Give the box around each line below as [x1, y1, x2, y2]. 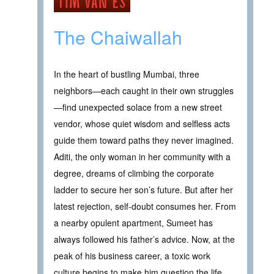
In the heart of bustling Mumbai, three [54, 68, 199, 81]
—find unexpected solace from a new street [54, 101, 222, 114]
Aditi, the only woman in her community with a [54, 150, 231, 163]
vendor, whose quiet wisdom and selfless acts [54, 117, 230, 130]
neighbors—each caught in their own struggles [54, 84, 234, 97]
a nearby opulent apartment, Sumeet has [54, 217, 213, 229]
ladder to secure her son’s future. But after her [54, 183, 233, 196]
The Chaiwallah [54, 24, 182, 51]
